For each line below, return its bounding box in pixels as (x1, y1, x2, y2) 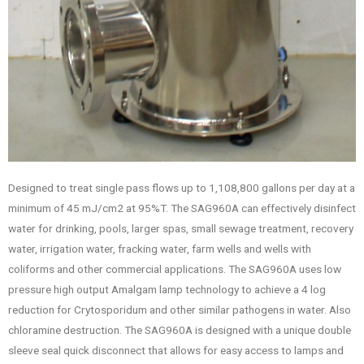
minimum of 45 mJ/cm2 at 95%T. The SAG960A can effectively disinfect (8, 201, 356, 214)
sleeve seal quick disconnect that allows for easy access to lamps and (8, 343, 344, 357)
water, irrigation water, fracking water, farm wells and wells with (8, 241, 311, 255)
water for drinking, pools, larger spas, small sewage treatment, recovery (8, 221, 353, 235)
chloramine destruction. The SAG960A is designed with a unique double (8, 323, 351, 336)
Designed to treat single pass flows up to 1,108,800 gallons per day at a (8, 180, 355, 194)
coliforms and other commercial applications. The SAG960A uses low (8, 262, 341, 275)
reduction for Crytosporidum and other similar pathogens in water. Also (8, 302, 351, 316)
